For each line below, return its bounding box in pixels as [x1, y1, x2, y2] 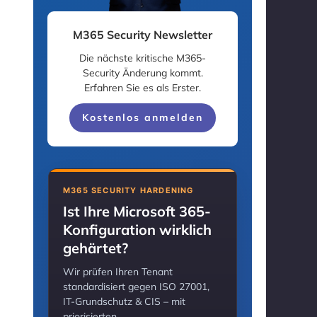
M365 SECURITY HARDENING [63, 185, 194, 195]
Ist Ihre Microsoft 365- [63, 202, 211, 220]
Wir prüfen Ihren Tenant [63, 265, 173, 278]
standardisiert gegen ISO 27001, [63, 279, 209, 293]
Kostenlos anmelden [82, 110, 203, 124]
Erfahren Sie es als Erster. [84, 81, 201, 94]
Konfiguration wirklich [63, 220, 212, 238]
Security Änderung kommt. [82, 66, 203, 79]
